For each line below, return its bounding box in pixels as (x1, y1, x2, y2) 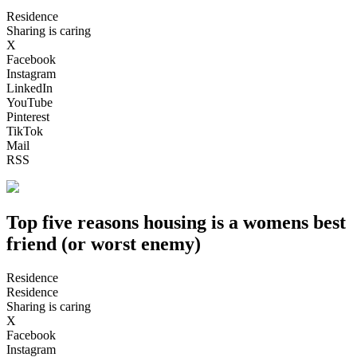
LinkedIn (6, 80, 53, 95)
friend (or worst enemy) (6, 233, 201, 254)
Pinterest (6, 109, 49, 124)
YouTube (6, 95, 53, 109)
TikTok (6, 124, 43, 138)
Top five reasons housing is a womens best (6, 211, 346, 233)
